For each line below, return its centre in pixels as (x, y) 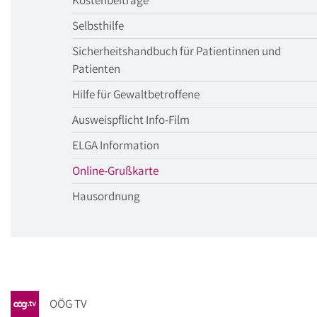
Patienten (96, 69)
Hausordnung (106, 196)
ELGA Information (116, 145)
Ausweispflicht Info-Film (131, 120)
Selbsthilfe (98, 25)
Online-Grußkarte (115, 171)
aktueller (180, 170)
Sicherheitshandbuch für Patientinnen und (177, 51)
